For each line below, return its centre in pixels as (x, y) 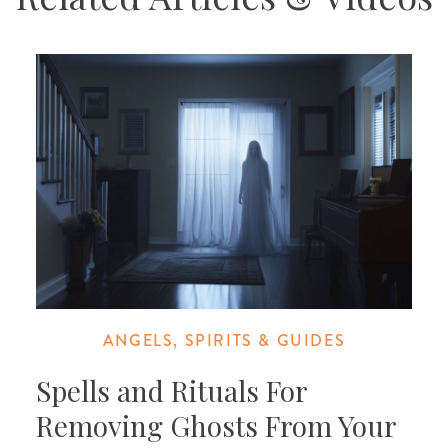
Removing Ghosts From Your (215, 425)
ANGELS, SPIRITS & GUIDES (224, 340)
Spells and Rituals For (171, 390)
